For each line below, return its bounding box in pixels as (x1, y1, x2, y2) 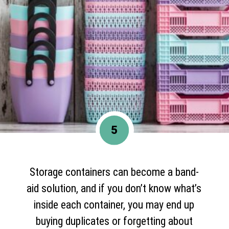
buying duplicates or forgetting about (35, 215, 193, 228)
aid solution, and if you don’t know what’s (27, 182, 202, 195)
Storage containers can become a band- (29, 166, 199, 179)
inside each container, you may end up (34, 198, 195, 212)
